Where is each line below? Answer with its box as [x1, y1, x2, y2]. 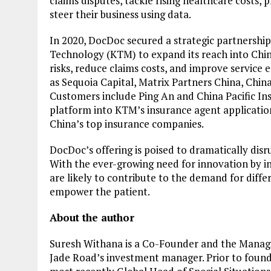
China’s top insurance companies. [50, 117, 204, 131]
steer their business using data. [50, 7, 191, 21]
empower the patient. [50, 184, 150, 198]
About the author [50, 211, 134, 224]
